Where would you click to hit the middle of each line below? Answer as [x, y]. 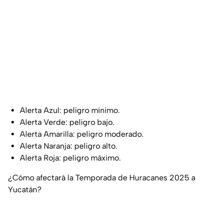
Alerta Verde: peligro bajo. [67, 122]
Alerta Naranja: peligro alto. [69, 146]
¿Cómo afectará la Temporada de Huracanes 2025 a [102, 178]
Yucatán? [25, 190]
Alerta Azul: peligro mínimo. [70, 111]
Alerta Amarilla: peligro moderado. [82, 134]
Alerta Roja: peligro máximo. [70, 158]
